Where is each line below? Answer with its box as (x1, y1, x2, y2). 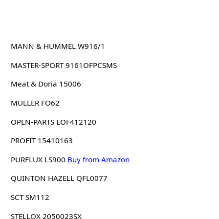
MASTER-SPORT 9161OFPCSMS (10, 60, 117, 70)
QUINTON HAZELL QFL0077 (10, 173, 108, 183)
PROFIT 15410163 (10, 135, 73, 146)
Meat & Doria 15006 (10, 79, 81, 89)
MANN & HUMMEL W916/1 (10, 41, 105, 51)
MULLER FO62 (10, 97, 60, 108)
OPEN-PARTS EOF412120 (10, 116, 96, 127)
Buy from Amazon (67, 154, 130, 164)
